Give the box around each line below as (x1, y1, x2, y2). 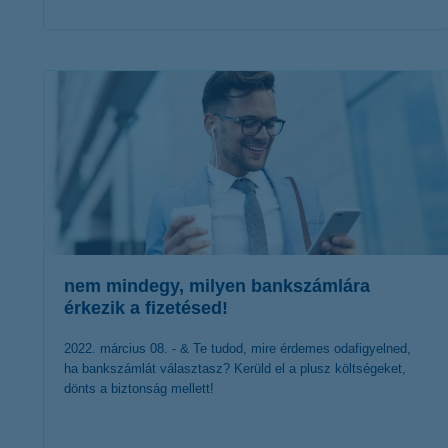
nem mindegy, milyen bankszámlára (64, 276, 370, 296)
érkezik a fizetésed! (64, 298, 228, 318)
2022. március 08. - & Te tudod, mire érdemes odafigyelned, (64, 341, 411, 356)
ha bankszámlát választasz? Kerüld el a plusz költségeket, (64, 361, 406, 376)
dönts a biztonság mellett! (64, 381, 214, 396)
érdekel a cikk (178, 54, 283, 78)
